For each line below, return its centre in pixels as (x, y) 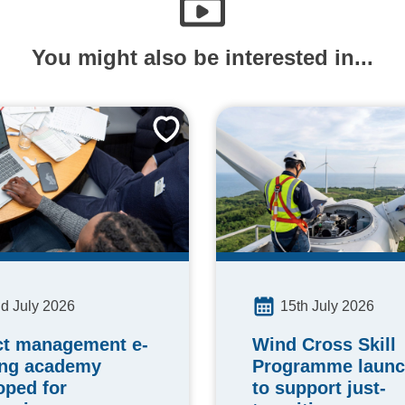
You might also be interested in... (202, 57)
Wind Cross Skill (324, 344)
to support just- (319, 387)
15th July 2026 (327, 306)
